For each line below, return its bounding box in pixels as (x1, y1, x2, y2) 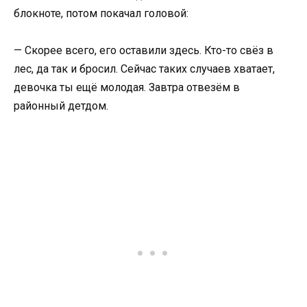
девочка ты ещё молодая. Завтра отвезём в (14, 80, 240, 94)
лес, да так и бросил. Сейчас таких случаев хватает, (14, 62, 275, 75)
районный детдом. (14, 99, 108, 112)
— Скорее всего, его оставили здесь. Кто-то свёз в (14, 43, 273, 57)
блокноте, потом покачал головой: (14, 6, 188, 20)
